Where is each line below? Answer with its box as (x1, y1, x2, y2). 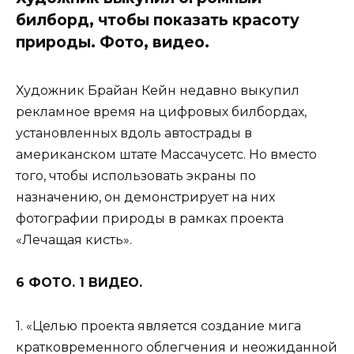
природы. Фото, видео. (16, 32, 209, 51)
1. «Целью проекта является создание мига (16, 318, 301, 333)
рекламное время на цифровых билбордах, (16, 104, 307, 120)
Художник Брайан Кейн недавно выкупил (16, 83, 299, 99)
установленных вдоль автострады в (16, 126, 252, 141)
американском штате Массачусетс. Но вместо (16, 147, 317, 163)
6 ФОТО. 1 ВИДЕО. (16, 275, 142, 291)
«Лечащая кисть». (16, 232, 132, 248)
